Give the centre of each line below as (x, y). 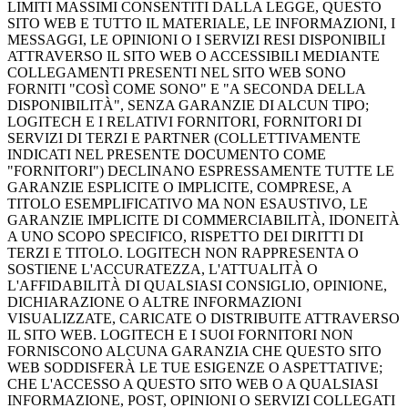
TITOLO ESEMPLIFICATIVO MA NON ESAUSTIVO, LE (188, 204)
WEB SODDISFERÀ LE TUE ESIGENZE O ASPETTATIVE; (195, 368)
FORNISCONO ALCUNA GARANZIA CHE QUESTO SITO (194, 352)
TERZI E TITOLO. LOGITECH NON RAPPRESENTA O (183, 253)
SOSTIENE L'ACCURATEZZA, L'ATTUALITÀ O (163, 270)
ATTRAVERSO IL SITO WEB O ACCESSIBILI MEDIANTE (194, 56)
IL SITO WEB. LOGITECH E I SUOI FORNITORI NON (180, 335)
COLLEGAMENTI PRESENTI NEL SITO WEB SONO (177, 73)
